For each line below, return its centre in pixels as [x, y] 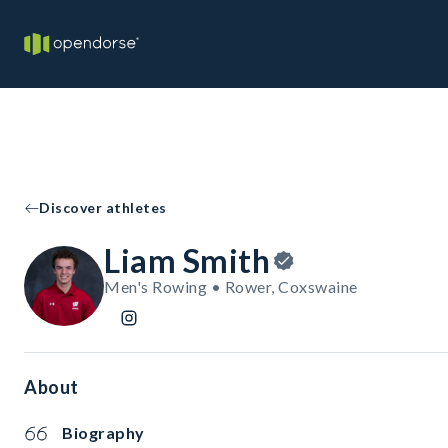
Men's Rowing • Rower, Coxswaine [231, 286]
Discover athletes [103, 207]
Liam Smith [187, 260]
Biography [103, 432]
